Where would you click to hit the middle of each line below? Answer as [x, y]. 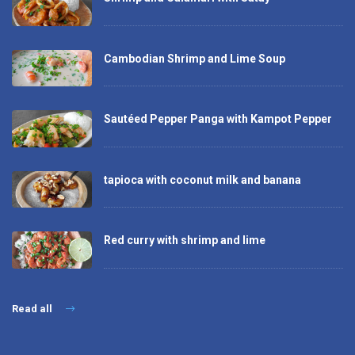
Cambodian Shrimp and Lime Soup [194, 58]
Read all [33, 308]
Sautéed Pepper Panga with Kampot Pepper [218, 119]
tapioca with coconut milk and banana [202, 179]
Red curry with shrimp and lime [184, 240]
